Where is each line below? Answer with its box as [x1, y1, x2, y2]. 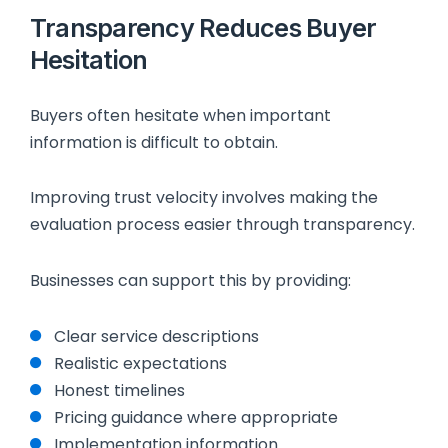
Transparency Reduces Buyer [30, 12, 377, 44]
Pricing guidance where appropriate [54, 405, 338, 429]
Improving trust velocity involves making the [30, 186, 378, 210]
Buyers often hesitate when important [30, 103, 331, 127]
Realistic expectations [54, 351, 227, 375]
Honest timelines [54, 378, 185, 402]
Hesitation [30, 44, 148, 76]
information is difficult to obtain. [30, 130, 278, 154]
